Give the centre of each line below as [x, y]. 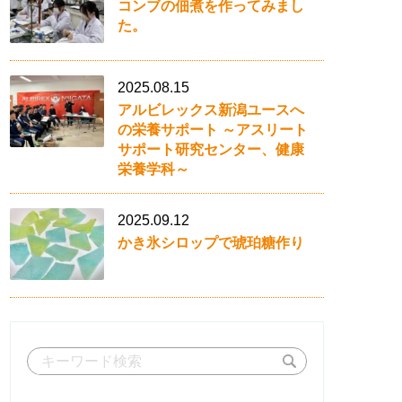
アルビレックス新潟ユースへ [211, 110]
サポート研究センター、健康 [211, 149]
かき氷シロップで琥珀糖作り [211, 243]
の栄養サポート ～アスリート [213, 130]
